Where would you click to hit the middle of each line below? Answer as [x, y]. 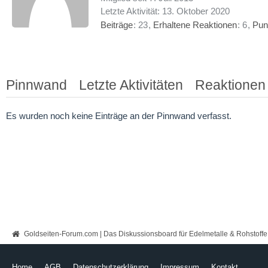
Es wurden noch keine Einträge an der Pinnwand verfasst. [119, 116]
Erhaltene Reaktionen [195, 25]
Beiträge [117, 25]
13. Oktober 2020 [196, 11]
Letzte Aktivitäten [131, 85]
